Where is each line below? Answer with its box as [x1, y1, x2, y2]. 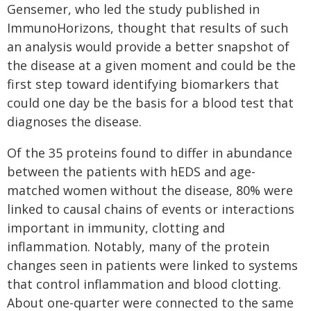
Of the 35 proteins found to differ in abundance [7, 144, 292, 161]
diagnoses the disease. [7, 113, 142, 130]
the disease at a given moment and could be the [7, 57, 296, 74]
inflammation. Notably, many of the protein [7, 238, 269, 255]
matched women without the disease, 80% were [7, 182, 293, 199]
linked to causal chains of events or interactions [7, 201, 294, 217]
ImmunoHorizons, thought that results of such [7, 19, 288, 36]
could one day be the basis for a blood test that [7, 94, 294, 111]
